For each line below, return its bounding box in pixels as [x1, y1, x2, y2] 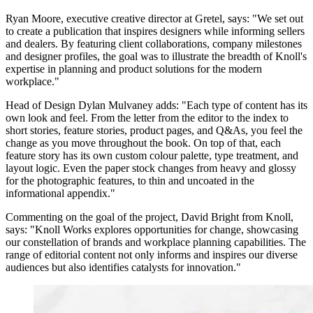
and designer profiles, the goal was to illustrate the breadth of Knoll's [6, 50, 307, 62]
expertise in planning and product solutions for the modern [6, 62, 262, 75]
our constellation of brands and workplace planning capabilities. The [6, 235, 306, 248]
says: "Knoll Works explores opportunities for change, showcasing [6, 223, 298, 235]
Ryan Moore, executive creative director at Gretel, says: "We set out [6, 12, 303, 24]
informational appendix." [6, 187, 115, 199]
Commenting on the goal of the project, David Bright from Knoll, [6, 210, 293, 223]
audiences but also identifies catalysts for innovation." [6, 261, 241, 273]
